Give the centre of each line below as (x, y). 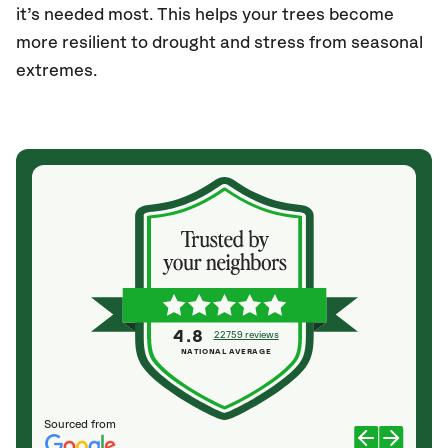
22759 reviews (246, 335)
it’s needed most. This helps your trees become (205, 15)
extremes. (56, 71)
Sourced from (80, 424)
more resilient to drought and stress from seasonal (219, 43)
